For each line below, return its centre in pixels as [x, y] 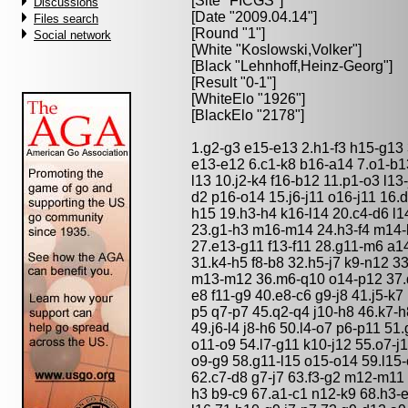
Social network [72, 35]
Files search [66, 19]
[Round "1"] [228, 33]
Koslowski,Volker [297, 50]
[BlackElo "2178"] [248, 115]
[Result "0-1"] [234, 82]
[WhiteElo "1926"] [248, 99]
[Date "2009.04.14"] [254, 17]
